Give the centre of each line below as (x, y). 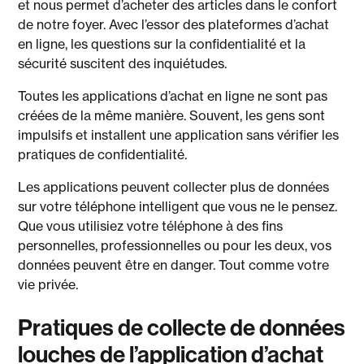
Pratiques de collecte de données (182, 327)
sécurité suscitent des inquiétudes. (126, 63)
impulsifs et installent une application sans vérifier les (179, 135)
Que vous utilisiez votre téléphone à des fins (151, 226)
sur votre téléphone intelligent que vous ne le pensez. (178, 206)
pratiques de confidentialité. (106, 154)
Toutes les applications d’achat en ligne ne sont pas (173, 96)
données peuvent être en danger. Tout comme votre (174, 265)
